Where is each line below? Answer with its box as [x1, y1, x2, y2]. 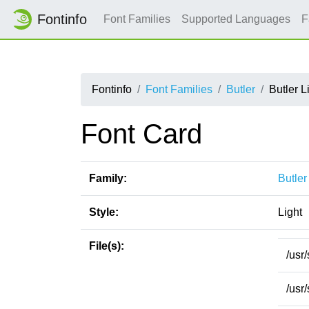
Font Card [81, 119, 202, 149]
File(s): [89, 240, 124, 252]
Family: [89, 172, 127, 184]
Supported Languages [181, 13, 290, 25]
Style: [89, 206, 119, 218]
